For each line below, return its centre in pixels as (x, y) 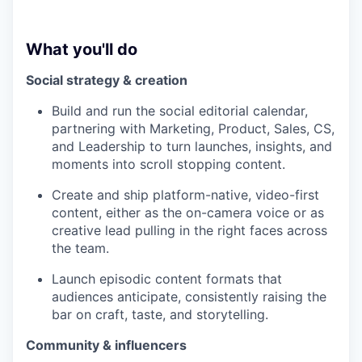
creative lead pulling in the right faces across (189, 231)
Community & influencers (106, 345)
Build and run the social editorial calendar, (180, 111)
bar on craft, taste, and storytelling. (160, 315)
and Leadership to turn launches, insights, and (192, 147)
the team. (80, 248)
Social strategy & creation (107, 80)
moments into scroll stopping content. (168, 164)
